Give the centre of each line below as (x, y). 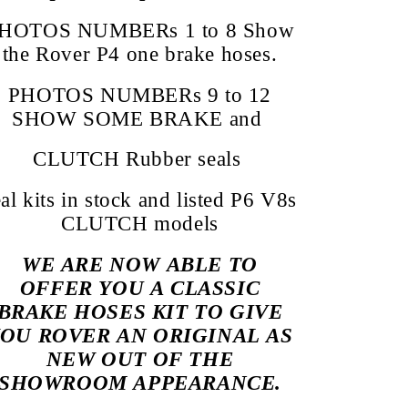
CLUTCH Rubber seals (137, 159)
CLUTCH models (140, 224)
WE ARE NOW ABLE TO (140, 264)
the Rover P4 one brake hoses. (140, 55)
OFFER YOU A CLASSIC (140, 288)
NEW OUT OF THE (140, 359)
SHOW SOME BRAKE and (137, 118)
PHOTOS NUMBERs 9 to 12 (140, 95)
